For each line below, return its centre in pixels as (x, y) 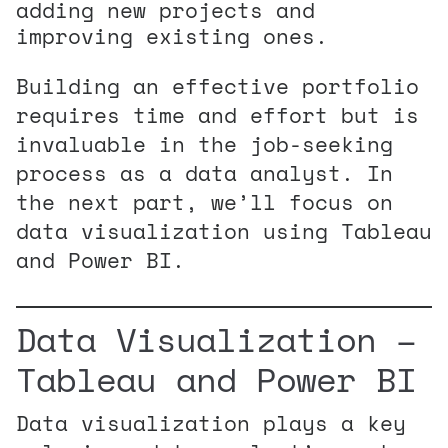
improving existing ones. (172, 35)
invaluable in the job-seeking (204, 143)
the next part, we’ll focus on (204, 201)
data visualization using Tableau (224, 230)
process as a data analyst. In (204, 172)
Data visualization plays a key (211, 422)
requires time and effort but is (217, 114)
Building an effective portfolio (217, 85)
